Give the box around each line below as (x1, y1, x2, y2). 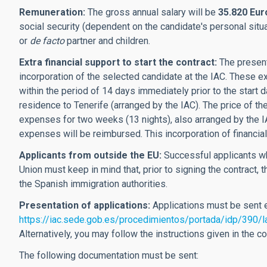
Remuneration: (19, 7, 85, 18)
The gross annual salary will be (85, 7, 218, 18)
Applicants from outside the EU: (19, 150, 164, 161)
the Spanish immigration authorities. (19, 178, 167, 190)
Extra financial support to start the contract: (19, 57, 217, 68)
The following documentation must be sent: (19, 250, 198, 261)
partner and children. (64, 35, 150, 46)
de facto (30, 35, 64, 46)
